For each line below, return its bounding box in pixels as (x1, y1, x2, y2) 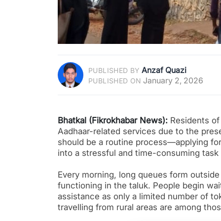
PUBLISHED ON (88, 76, 142, 85)
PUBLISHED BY (88, 66, 140, 74)
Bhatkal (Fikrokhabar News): (58, 115, 168, 126)
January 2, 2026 (143, 75, 203, 85)
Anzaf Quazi (141, 65, 186, 75)
